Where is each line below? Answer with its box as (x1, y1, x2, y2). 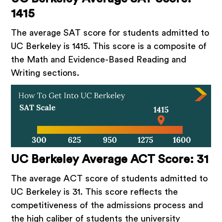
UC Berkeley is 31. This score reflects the (11, 187, 178, 196)
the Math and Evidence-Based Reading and (11, 55, 187, 64)
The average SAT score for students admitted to (11, 28, 210, 37)
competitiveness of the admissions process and (11, 201, 204, 210)
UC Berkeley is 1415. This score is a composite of (11, 42, 207, 51)
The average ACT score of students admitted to (11, 174, 208, 183)
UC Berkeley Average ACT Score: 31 (11, 154, 209, 166)
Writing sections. (11, 68, 80, 77)
